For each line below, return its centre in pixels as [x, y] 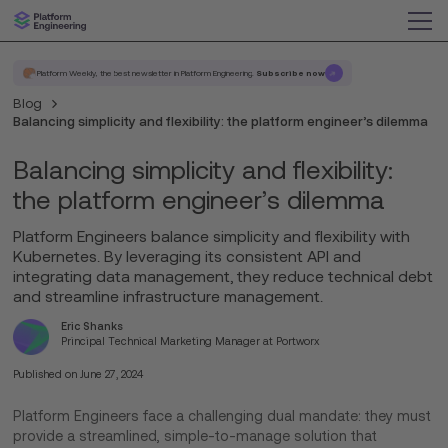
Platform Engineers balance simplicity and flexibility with [212, 237]
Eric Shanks [92, 326]
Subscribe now [290, 73]
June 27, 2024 [112, 374]
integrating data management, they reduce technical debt [223, 277]
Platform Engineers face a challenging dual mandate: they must [222, 416]
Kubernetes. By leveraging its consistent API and [187, 257]
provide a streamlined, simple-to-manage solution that [195, 436]
